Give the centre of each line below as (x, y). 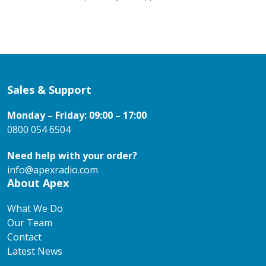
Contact (24, 237)
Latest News (35, 251)
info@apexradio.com (53, 170)
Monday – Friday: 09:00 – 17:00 (77, 115)
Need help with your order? (72, 156)
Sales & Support (49, 90)
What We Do (35, 208)
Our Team (30, 223)
